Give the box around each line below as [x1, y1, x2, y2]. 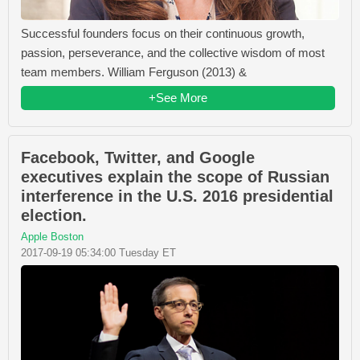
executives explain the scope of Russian [21, 167, 329, 186]
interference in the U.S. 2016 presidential [21, 186, 333, 205]
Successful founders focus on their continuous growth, [21, 26, 305, 40]
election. [21, 206, 87, 224]
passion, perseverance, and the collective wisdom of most [21, 45, 325, 59]
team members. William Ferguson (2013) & [21, 64, 247, 79]
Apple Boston [21, 230, 84, 243]
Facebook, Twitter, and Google [21, 148, 255, 166]
